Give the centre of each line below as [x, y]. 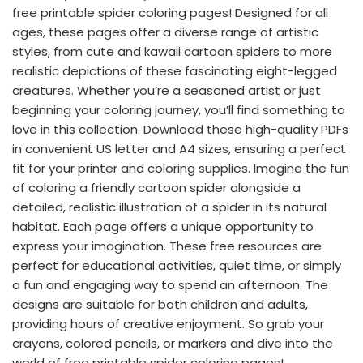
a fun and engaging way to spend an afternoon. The [170, 284]
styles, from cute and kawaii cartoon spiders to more [172, 51]
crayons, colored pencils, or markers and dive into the [173, 343]
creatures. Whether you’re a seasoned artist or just [167, 90]
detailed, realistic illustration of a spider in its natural [169, 207]
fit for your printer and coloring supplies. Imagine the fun [181, 168]
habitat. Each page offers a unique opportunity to [163, 226]
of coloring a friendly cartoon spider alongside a [156, 187]
